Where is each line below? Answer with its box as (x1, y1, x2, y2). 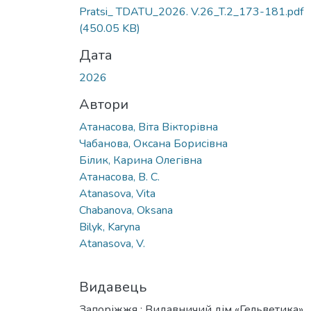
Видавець (79, 277, 146, 296)
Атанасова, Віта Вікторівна (79, 119, 218, 135)
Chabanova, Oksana (79, 202, 173, 218)
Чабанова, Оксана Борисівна (79, 135, 228, 151)
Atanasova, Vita (79, 185, 155, 201)
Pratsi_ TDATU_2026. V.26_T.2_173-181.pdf (79, 3, 303, 19)
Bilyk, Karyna (79, 219, 140, 235)
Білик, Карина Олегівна (79, 152, 202, 168)
